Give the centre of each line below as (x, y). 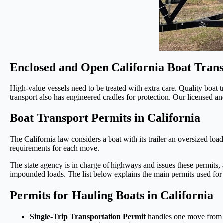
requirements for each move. (55, 148)
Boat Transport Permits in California (105, 118)
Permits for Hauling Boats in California (111, 195)
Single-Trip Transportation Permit (88, 217)
